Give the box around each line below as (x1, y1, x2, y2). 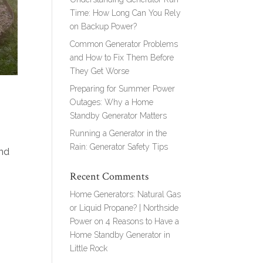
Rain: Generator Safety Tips (70, 141, 168, 151)
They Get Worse (70, 66, 130, 76)
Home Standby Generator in (70, 230, 171, 240)
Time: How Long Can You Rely (70, 8, 181, 18)
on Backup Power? (70, 21, 137, 31)
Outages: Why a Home (70, 97, 154, 107)
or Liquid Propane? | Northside (70, 203, 179, 213)
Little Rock (70, 243, 108, 253)
